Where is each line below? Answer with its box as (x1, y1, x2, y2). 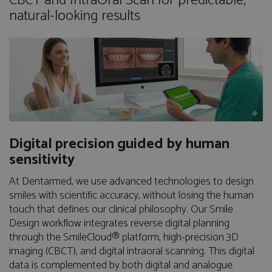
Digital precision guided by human (9, 132, 229, 157)
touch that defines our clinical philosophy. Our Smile (9, 200, 233, 219)
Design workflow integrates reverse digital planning (9, 214, 229, 233)
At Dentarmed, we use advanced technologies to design (9, 172, 254, 191)
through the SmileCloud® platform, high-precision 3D (9, 228, 239, 247)
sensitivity (9, 148, 75, 172)
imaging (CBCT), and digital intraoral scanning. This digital (9, 242, 254, 261)
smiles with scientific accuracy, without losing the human (9, 186, 254, 205)
